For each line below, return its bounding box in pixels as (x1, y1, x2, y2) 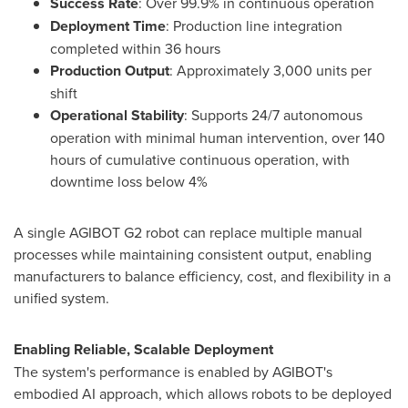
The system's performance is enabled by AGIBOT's (14, 361, 332, 382)
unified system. (14, 287, 109, 308)
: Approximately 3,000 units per (169, 59, 372, 80)
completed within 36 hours (50, 37, 220, 58)
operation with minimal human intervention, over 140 (50, 127, 385, 148)
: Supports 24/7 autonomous (184, 104, 362, 125)
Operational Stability (50, 104, 184, 126)
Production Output (50, 59, 169, 81)
